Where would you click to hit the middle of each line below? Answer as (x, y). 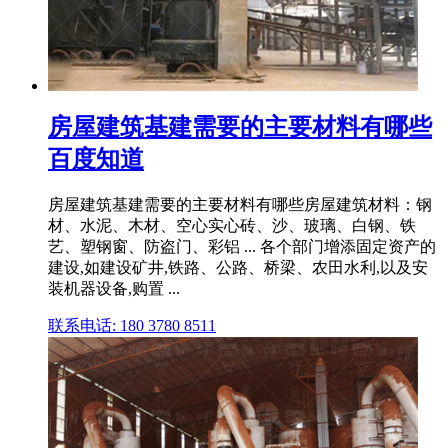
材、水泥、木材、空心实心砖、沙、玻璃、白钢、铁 (232, 225)
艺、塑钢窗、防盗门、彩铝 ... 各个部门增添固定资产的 (242, 246)
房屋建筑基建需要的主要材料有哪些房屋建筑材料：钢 (240, 204)
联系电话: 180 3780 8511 (132, 325)
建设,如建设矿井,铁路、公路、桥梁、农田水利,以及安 (238, 267)
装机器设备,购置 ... (114, 288)
